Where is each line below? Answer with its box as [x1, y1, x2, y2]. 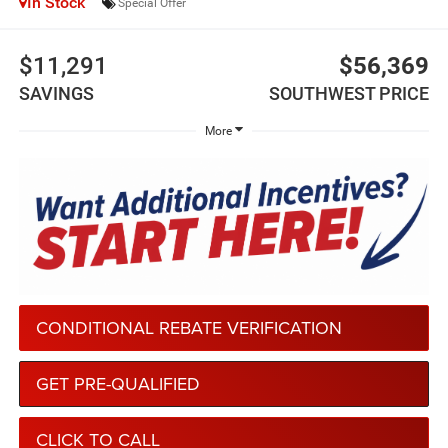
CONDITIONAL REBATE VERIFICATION [35, 314, 342, 340]
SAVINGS [18, 82, 94, 104]
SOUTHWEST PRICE [269, 82, 430, 104]
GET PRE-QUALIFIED [35, 370, 200, 396]
